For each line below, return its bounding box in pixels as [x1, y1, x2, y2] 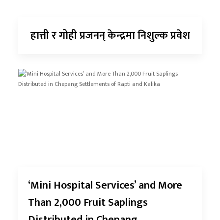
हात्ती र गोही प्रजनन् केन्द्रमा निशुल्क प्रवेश [30, 27, 190, 45]
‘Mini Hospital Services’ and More [28, 176, 183, 195]
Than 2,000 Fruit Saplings [28, 193, 148, 212]
